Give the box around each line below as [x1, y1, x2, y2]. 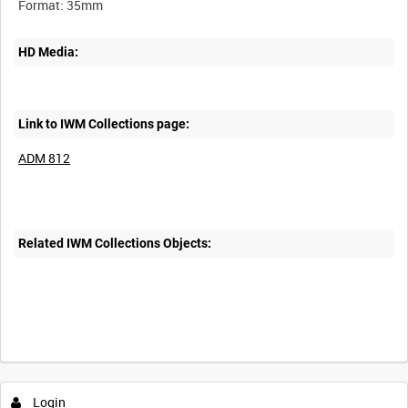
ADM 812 [18, 148, 71, 167]
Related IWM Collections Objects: [18, 236, 212, 251]
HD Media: [18, 45, 79, 60]
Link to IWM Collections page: [18, 116, 190, 131]
